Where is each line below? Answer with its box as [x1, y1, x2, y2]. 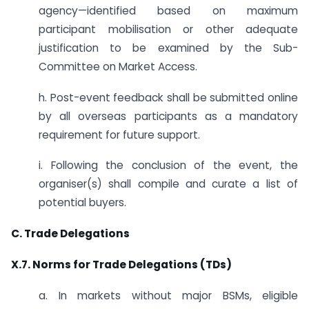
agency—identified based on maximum [39, 3, 298, 18]
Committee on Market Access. [39, 59, 197, 74]
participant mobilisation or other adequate [39, 21, 298, 37]
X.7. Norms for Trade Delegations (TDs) [11, 257, 232, 272]
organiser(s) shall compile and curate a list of [39, 177, 298, 192]
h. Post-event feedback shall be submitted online [39, 90, 298, 105]
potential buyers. [39, 195, 126, 210]
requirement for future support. [39, 127, 200, 142]
